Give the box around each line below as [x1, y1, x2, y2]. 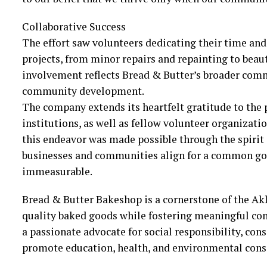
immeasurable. [21, 164, 92, 179]
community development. [21, 84, 144, 98]
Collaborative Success [21, 20, 126, 34]
